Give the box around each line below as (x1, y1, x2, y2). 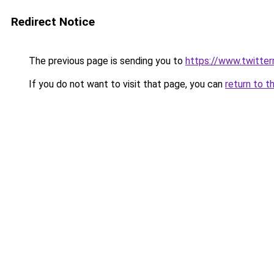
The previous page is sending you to (26, 55, 185, 67)
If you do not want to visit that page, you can (26, 78, 225, 90)
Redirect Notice (11, 15, 95, 29)
